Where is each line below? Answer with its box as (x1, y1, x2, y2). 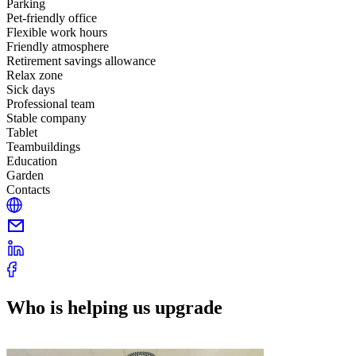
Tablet (6, 125, 37, 139)
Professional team (6, 96, 95, 110)
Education (6, 153, 57, 168)
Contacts (6, 182, 50, 196)
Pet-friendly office (6, 10, 97, 25)
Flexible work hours (6, 25, 107, 39)
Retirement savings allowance (6, 53, 156, 68)
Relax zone (6, 68, 63, 82)
